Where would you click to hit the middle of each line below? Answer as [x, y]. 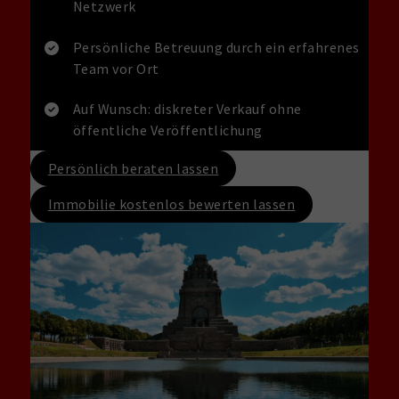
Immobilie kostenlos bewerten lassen [171, 204]
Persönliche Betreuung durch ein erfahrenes [216, 47]
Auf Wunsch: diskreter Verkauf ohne [187, 109]
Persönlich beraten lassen [133, 168]
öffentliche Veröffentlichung [167, 130]
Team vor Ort [116, 68]
